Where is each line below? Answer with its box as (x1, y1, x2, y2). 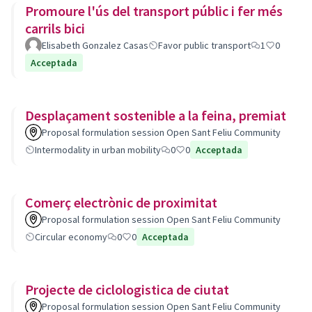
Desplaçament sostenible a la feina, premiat (25, 107, 286, 124)
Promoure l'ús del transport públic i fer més (25, 2, 283, 19)
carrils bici (25, 19, 85, 37)
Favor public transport (158, 39, 251, 52)
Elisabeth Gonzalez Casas (42, 39, 148, 52)
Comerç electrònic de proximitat (25, 194, 217, 211)
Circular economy (35, 231, 107, 243)
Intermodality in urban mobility (35, 143, 161, 156)
